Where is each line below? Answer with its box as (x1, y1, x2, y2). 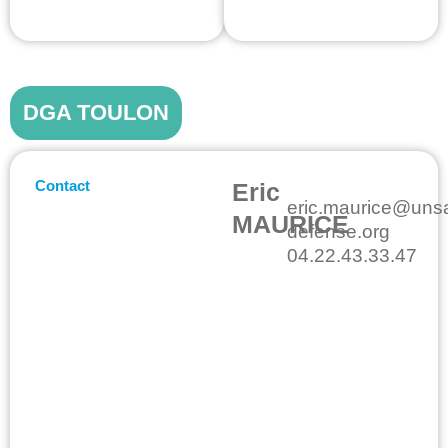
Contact (35, 176, 90, 194)
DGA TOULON (23, 99, 169, 125)
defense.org (287, 220, 390, 242)
